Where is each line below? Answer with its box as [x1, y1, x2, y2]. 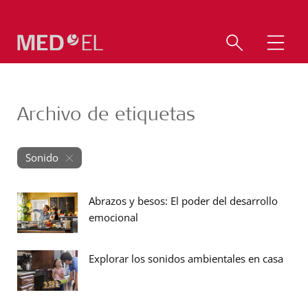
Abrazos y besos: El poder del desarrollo [89, 194, 278, 208]
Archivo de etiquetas [17, 101, 195, 125]
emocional [89, 210, 138, 224]
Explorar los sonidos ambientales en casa [89, 252, 283, 265]
